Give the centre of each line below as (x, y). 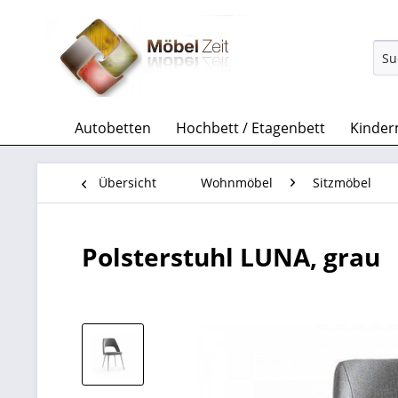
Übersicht (127, 183)
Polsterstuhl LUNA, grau (231, 257)
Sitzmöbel (342, 183)
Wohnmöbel (237, 183)
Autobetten (113, 128)
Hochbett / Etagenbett (251, 128)
